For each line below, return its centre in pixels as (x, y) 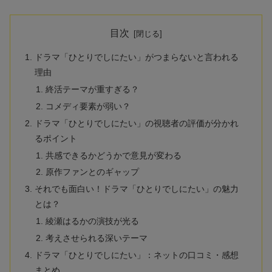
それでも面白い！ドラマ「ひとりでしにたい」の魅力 (137, 189)
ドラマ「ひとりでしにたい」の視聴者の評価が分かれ (137, 123)
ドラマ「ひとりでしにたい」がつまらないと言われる (137, 57)
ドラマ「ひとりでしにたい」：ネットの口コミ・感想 (137, 255)
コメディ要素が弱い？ (88, 106)
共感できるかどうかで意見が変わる (113, 155)
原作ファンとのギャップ (92, 172)
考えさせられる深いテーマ (96, 238)
